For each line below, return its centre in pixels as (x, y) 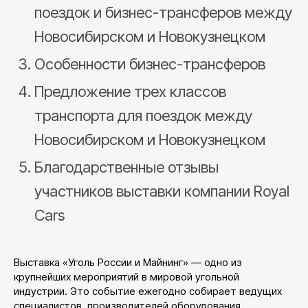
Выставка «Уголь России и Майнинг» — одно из (128, 262)
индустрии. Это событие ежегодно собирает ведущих (148, 291)
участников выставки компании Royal (162, 191)
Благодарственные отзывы (126, 167)
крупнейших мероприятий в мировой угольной (126, 276)
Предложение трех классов (130, 91)
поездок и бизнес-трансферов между (163, 12)
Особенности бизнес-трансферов (150, 64)
